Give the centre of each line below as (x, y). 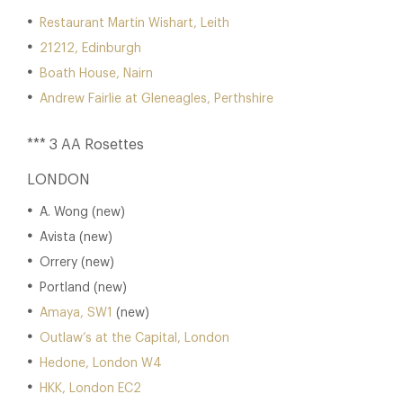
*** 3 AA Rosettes (85, 145)
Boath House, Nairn (96, 74)
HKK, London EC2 (90, 389)
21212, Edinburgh (90, 49)
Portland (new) (83, 288)
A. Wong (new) (82, 212)
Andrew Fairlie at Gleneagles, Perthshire (157, 99)
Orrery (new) (77, 263)
